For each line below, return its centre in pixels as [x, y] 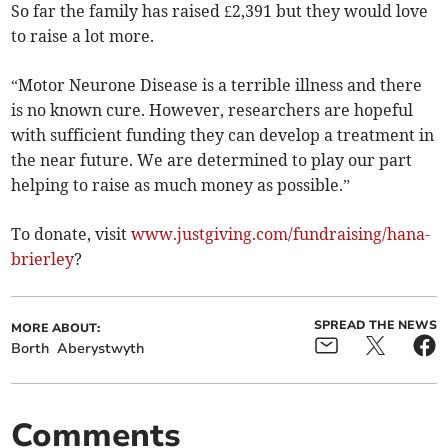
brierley [43, 259]
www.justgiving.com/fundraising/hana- [281, 234]
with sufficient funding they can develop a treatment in [223, 135]
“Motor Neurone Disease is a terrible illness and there [217, 85]
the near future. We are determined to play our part [212, 160]
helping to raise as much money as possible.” [181, 185]
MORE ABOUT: [56, 328]
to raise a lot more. [83, 36]
